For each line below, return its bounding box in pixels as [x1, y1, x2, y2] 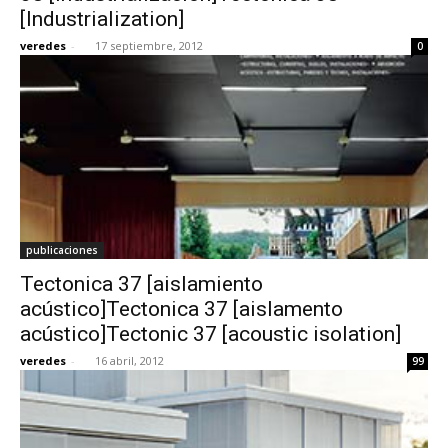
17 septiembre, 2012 [95, 37, 203, 53]
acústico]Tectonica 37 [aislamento [20, 296, 343, 321]
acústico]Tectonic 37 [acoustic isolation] [20, 321, 401, 346]
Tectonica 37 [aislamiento [20, 271, 263, 296]
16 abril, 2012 [95, 352, 164, 368]
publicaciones [26, 242, 98, 257]
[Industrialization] [20, 6, 184, 31]
